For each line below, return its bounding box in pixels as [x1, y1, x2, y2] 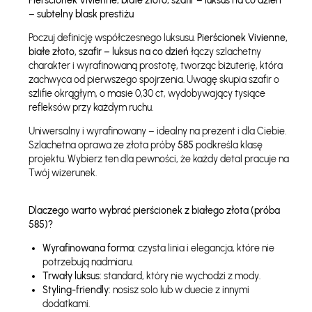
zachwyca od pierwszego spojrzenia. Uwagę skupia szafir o [28, 74, 279, 86]
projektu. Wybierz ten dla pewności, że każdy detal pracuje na [28, 153, 289, 165]
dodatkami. [42, 298, 90, 310]
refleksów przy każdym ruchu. [28, 102, 153, 114]
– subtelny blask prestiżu [28, 8, 134, 20]
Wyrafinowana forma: [42, 242, 136, 254]
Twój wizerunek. [28, 167, 97, 179]
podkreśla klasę [193, 139, 263, 151]
